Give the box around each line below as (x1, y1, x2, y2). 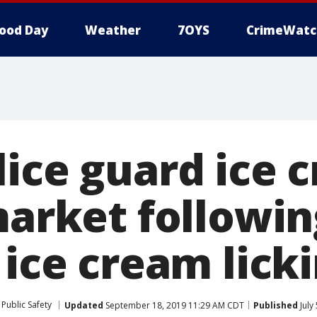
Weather (85, 22, 141, 38)
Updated (64, 299, 103, 311)
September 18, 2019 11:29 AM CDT (103, 299, 244, 311)
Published (253, 299, 298, 311)
